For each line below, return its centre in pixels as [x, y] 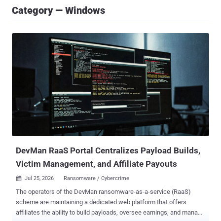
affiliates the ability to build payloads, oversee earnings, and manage [110, 213]
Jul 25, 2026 [39, 179]
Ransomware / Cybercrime [96, 179]
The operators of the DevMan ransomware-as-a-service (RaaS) [57, 192]
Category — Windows [58, 10]
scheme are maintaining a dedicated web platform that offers [101, 202]
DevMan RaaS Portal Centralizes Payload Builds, [108, 151]
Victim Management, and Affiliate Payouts [96, 164]
